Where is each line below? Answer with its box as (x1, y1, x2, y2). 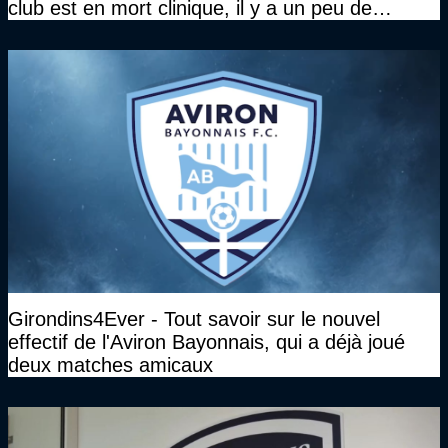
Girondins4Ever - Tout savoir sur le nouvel (8, 308, 380, 331)
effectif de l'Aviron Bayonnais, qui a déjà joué (8, 331, 405, 354)
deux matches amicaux (8, 354, 213, 377)
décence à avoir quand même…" (8, 20, 299, 43)
